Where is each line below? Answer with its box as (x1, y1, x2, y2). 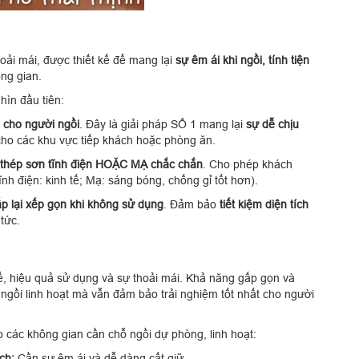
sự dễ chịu (246, 117, 299, 131)
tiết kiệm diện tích (220, 197, 309, 211)
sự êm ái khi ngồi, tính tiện (175, 53, 309, 67)
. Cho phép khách (203, 157, 292, 171)
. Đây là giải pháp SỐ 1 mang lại (79, 117, 246, 131)
